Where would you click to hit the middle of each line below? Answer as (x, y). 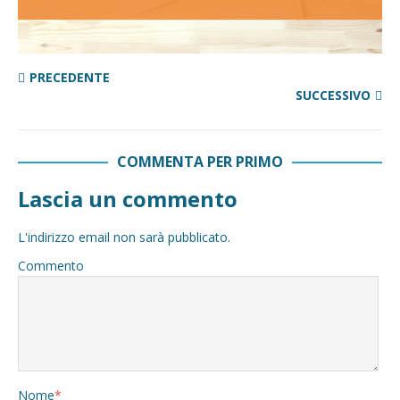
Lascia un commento (128, 198)
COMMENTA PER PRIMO (200, 161)
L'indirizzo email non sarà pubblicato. (124, 237)
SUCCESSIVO (333, 95)
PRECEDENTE (70, 77)
